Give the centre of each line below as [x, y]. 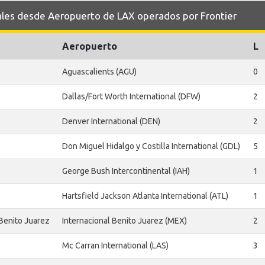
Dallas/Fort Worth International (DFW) [131, 97]
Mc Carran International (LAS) [115, 246]
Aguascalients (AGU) [99, 72]
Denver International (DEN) [111, 122]
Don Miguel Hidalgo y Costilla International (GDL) [151, 146]
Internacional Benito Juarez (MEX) [125, 221]
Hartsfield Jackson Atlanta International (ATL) [145, 196]
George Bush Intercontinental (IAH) [126, 171]
